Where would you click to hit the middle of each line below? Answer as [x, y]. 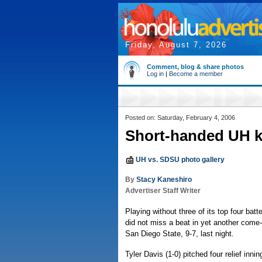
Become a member [196, 74]
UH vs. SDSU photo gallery [180, 160]
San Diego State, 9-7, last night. [180, 234]
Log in [155, 74]
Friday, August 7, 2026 [176, 45]
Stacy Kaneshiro [164, 180]
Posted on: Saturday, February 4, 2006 [180, 118]
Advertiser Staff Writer [163, 191]
